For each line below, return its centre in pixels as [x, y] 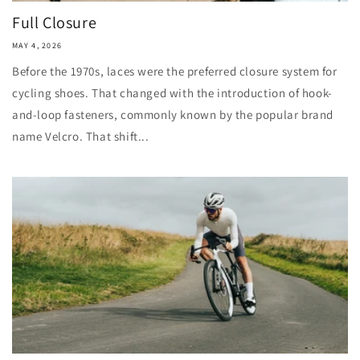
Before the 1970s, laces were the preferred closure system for [175, 71]
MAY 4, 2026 [37, 45]
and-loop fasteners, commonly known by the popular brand [173, 115]
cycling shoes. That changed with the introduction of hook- [172, 93]
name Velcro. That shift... [81, 136]
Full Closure [55, 22]
